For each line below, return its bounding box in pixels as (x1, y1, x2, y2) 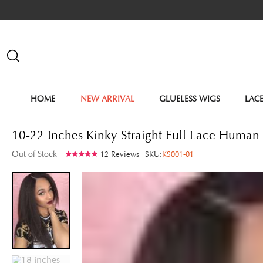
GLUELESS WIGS (159, 93, 221, 104)
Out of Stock (12, 149, 57, 160)
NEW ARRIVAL (80, 93, 134, 104)
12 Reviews (98, 150, 141, 160)
